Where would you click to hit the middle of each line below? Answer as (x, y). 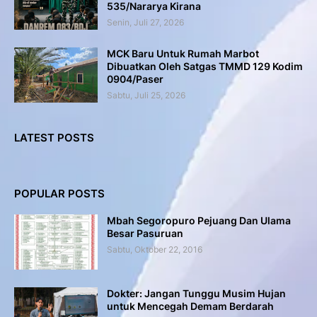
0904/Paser (135, 79)
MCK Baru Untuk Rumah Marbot (183, 53)
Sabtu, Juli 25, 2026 (146, 95)
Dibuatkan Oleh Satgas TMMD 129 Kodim (205, 66)
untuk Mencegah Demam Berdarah (190, 306)
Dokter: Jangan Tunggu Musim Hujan (196, 293)
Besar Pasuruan (145, 233)
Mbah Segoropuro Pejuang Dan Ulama (199, 220)
